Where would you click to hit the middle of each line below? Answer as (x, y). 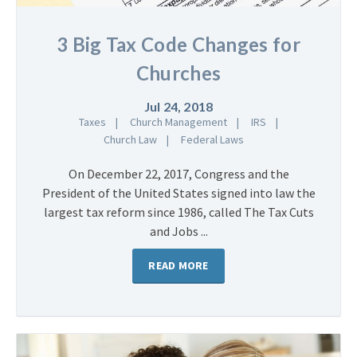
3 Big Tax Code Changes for (178, 44)
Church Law (130, 139)
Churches (178, 73)
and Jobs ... (178, 231)
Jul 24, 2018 (178, 106)
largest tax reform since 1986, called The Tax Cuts (178, 212)
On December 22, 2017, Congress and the (178, 173)
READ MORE (178, 265)
